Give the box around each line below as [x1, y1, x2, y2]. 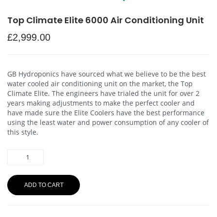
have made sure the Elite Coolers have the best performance [7, 108, 204, 117]
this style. [7, 127, 38, 137]
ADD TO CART [24, 181, 63, 188]
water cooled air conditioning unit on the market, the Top [7, 78, 193, 88]
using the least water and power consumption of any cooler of [7, 117, 209, 127]
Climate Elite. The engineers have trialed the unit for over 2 [7, 88, 200, 98]
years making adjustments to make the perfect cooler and [7, 98, 195, 108]
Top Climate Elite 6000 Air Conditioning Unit [7, 14, 204, 26]
